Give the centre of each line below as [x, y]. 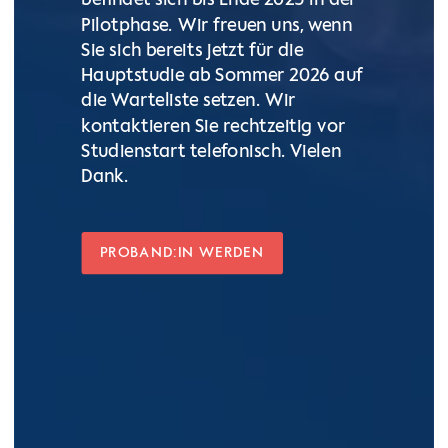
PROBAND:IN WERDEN [182, 253]
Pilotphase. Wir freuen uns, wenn [217, 26]
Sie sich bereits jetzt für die [192, 51]
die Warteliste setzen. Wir [188, 102]
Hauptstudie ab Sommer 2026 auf [222, 77]
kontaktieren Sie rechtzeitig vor [213, 127]
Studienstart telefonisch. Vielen [211, 153]
